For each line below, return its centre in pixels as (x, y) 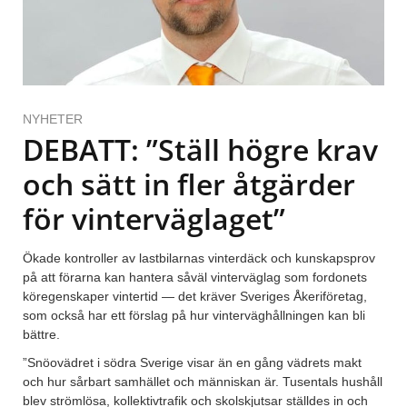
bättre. (47, 335)
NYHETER (53, 119)
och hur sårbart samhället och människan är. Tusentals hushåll (203, 382)
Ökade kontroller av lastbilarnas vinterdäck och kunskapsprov (199, 258)
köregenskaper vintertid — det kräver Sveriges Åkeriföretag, (195, 297)
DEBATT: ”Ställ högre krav (200, 150)
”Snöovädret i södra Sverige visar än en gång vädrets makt (192, 363)
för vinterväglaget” (154, 219)
